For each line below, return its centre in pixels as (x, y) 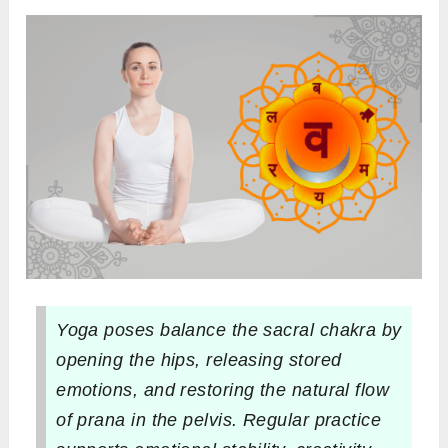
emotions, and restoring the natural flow (223, 390)
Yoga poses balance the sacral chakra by (229, 330)
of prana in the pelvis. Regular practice (219, 420)
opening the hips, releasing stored (199, 360)
